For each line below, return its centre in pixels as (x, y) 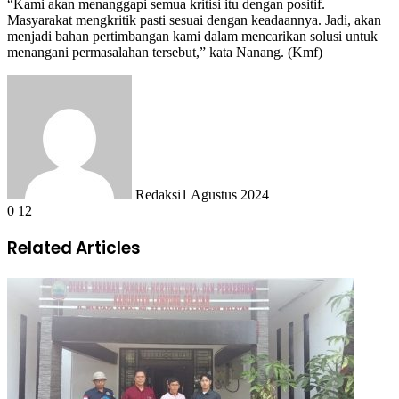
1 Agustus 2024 (225, 194)
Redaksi (158, 194)
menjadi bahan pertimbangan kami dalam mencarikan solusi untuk (192, 36)
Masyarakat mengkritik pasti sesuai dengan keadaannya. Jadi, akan (194, 20)
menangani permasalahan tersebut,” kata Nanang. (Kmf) (165, 52)
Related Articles (74, 248)
